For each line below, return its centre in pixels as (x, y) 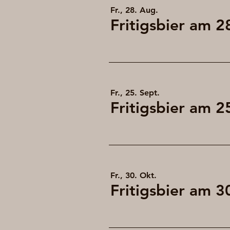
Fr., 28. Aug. (134, 10)
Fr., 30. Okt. (133, 175)
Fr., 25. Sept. (135, 92)
